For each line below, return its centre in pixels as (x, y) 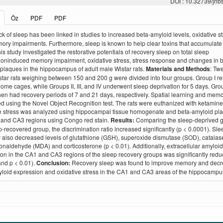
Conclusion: (54, 163)
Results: (122, 120)
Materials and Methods (178, 69)
